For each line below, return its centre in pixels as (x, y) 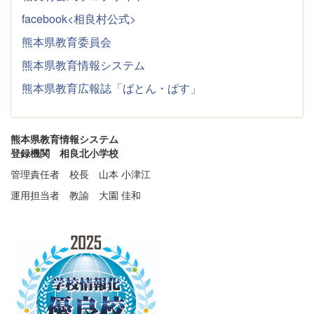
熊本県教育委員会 (67, 41)
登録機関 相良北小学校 (64, 152)
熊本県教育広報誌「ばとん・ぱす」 (111, 88)
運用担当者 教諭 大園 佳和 (76, 194)
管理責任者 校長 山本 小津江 (81, 173)
